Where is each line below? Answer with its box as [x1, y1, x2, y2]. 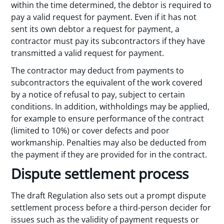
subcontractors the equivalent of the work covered [11, 76, 203, 88]
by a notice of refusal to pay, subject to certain [11, 88, 185, 100]
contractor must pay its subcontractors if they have [11, 35, 205, 47]
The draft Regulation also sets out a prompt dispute [11, 190, 206, 201]
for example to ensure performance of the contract [11, 112, 204, 124]
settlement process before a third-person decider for [11, 202, 211, 213]
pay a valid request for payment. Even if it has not [11, 11, 197, 23]
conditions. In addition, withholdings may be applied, [11, 100, 210, 112]
